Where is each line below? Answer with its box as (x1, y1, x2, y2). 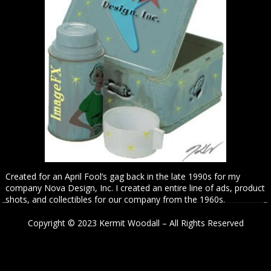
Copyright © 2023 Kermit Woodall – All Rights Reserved (27, 217, 244, 229)
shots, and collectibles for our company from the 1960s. (5, 193, 230, 205)
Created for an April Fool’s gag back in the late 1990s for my (5, 170, 241, 182)
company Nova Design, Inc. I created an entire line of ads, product (5, 181, 266, 194)
